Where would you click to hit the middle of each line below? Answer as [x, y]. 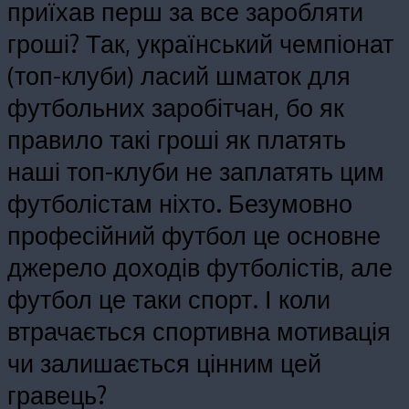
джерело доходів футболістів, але [200, 267]
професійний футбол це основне [194, 235]
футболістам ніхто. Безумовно [180, 203]
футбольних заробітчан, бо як [176, 107]
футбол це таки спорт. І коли [169, 299]
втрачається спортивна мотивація [199, 331]
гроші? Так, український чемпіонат [200, 43]
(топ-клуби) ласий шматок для [179, 75]
